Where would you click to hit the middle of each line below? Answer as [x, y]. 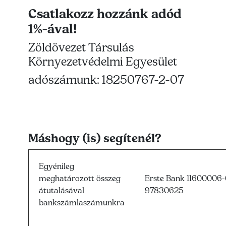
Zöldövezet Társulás [81, 48]
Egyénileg [56, 166]
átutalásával [62, 190]
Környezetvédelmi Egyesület [103, 62]
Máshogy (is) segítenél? [95, 138]
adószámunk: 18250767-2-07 [106, 80]
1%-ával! [53, 29]
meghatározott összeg [80, 178]
